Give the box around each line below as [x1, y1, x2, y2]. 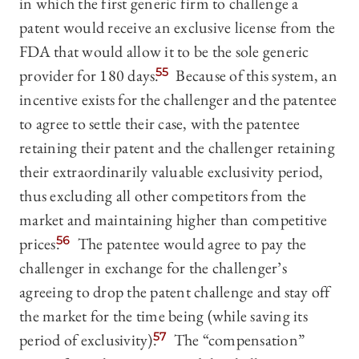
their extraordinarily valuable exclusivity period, [19, 161, 324, 183]
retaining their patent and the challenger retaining [19, 137, 335, 159]
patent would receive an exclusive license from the [19, 17, 336, 38]
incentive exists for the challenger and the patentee [19, 89, 337, 111]
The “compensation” [170, 329, 305, 351]
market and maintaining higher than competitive [19, 209, 328, 231]
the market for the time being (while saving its [19, 305, 308, 327]
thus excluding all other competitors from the [19, 185, 307, 207]
